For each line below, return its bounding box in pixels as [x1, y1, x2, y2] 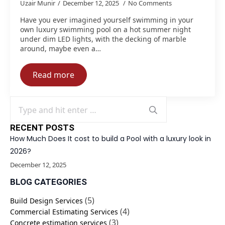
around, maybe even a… [20, 44, 101, 53]
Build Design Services [10, 196, 83, 205]
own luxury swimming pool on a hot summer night [20, 25, 191, 34]
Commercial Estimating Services [10, 207, 118, 216]
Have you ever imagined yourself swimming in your [20, 15, 193, 25]
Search [165, 96, 191, 107]
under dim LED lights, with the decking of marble [20, 34, 186, 44]
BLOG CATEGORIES [10, 177, 87, 187]
